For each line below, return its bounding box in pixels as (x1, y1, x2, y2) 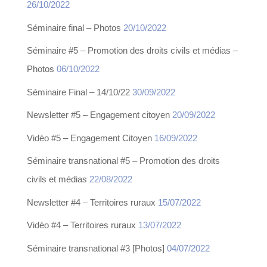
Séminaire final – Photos (26, 22, 121, 33)
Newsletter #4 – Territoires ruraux (26, 197, 156, 207)
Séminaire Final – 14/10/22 (26, 86, 130, 97)
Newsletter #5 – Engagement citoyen (26, 110, 170, 120)
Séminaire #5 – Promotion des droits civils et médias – (26, 45, 238, 56)
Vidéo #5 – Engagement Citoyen (26, 132, 152, 143)
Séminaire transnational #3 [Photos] (26, 243, 164, 253)
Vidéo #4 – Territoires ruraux (26, 220, 136, 231)
